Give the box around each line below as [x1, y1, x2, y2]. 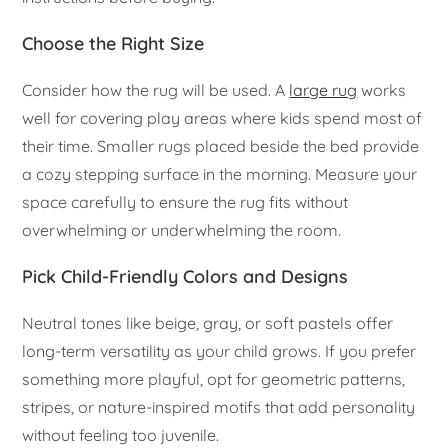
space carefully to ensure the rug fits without [22, 192, 349, 213]
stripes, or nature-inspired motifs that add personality [22, 397, 416, 418]
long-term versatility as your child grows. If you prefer [22, 341, 417, 362]
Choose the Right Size [22, 32, 205, 56]
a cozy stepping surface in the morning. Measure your [22, 164, 418, 185]
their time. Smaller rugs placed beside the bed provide [22, 136, 420, 157]
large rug [289, 80, 358, 101]
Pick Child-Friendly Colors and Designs [22, 265, 349, 289]
